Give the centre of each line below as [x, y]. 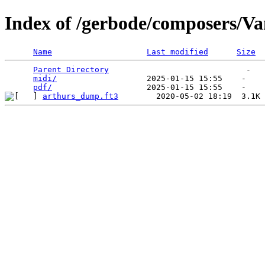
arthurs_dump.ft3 [80, 96]
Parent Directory [71, 69]
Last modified [177, 51]
